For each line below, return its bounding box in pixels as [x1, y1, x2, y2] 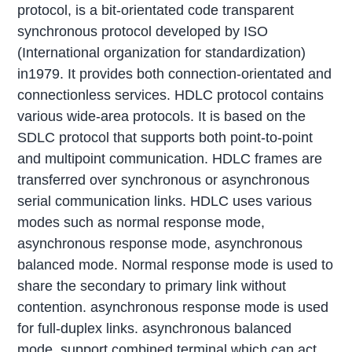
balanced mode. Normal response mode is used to [17, 257, 334, 273]
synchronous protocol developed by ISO [17, 24, 269, 40]
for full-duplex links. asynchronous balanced [17, 321, 292, 337]
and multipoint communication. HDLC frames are [17, 151, 323, 167]
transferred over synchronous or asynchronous [17, 172, 310, 189]
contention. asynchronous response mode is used [17, 299, 329, 316]
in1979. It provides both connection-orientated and [17, 66, 332, 82]
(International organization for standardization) [17, 45, 306, 61]
